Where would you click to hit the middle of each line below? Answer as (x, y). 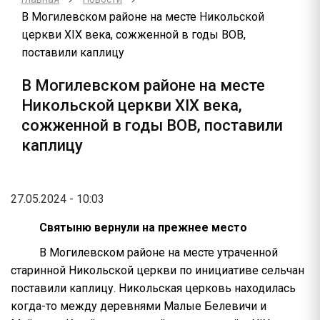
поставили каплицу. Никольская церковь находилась (153, 288)
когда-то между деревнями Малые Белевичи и (139, 306)
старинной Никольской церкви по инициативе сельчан (157, 270)
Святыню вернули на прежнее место (143, 227)
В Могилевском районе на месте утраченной (159, 252)
